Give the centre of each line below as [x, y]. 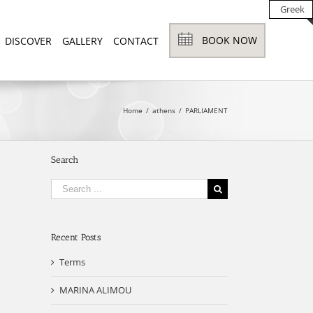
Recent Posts [76, 237]
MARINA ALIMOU [95, 290]
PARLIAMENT [206, 110]
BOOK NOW [230, 40]
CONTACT [136, 41]
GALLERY [83, 41]
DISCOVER [29, 41]
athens [164, 110]
